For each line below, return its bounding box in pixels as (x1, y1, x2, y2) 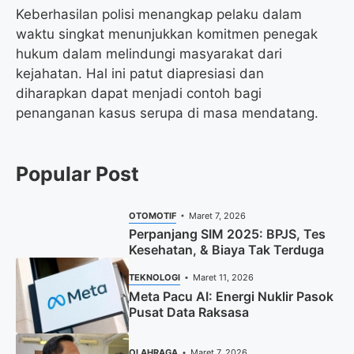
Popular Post (16, 161, 139, 186)
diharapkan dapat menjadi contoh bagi (16, 85, 262, 101)
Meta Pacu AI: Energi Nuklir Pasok (128, 288, 333, 304)
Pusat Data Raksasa (128, 303, 249, 320)
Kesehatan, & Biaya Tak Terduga (128, 242, 324, 258)
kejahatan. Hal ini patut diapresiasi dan (16, 65, 264, 81)
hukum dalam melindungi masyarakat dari (16, 45, 282, 62)
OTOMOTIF (128, 209, 176, 221)
